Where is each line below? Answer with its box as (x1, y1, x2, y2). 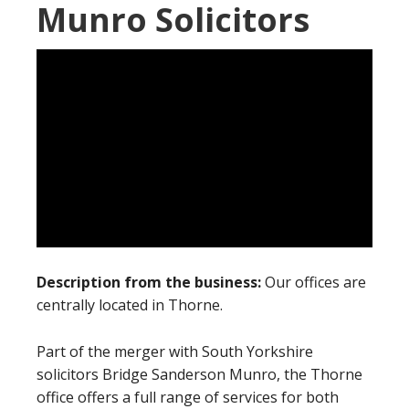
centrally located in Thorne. (37, 294, 223, 315)
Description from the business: (37, 271, 265, 292)
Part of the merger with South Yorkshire (37, 341, 313, 362)
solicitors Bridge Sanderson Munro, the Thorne (37, 363, 362, 384)
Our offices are (265, 271, 366, 292)
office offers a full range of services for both (37, 386, 339, 407)
